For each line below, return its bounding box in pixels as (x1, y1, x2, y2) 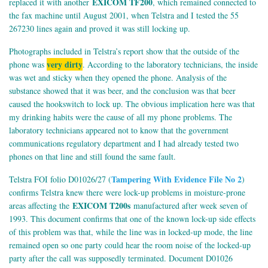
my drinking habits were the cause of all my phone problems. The (9, 111, 232, 123)
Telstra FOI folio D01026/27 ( (9, 173, 111, 185)
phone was (9, 59, 47, 71)
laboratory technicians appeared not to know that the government (9, 124, 229, 136)
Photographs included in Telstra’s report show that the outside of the (9, 45, 239, 57)
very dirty (47, 58, 83, 71)
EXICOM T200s (72, 199, 130, 212)
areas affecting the (9, 200, 72, 212)
